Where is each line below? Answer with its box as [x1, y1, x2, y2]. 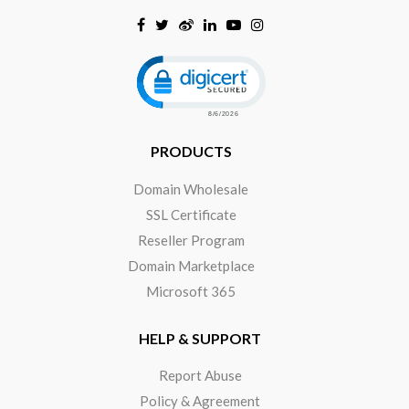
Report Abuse [158, 366, 242, 383]
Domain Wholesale [133, 180, 248, 197]
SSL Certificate [145, 205, 236, 223]
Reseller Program [137, 231, 245, 248]
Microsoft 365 [146, 282, 236, 299]
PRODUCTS [150, 142, 232, 161]
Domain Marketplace [127, 257, 255, 274]
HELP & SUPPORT [139, 329, 262, 347]
